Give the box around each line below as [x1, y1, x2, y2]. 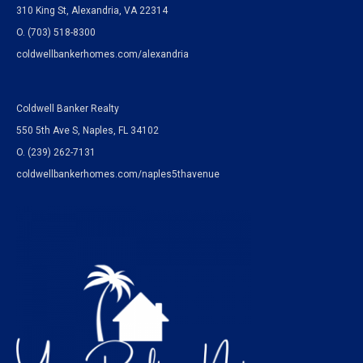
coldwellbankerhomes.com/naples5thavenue [16, 169, 220, 180]
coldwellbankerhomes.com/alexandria [16, 49, 189, 60]
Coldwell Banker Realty [16, 103, 119, 114]
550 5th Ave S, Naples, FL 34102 [16, 125, 159, 136]
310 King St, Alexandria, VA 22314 [16, 5, 168, 16]
